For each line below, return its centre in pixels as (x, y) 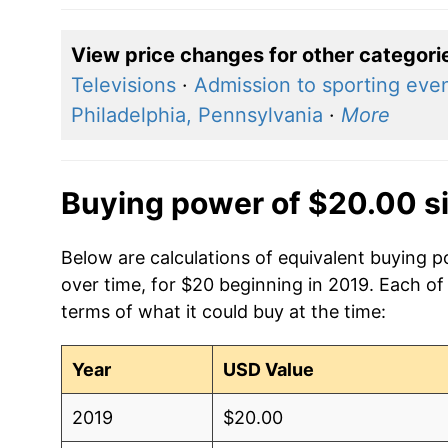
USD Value (269, 369)
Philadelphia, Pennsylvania (196, 114)
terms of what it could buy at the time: (223, 311)
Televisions (123, 84)
